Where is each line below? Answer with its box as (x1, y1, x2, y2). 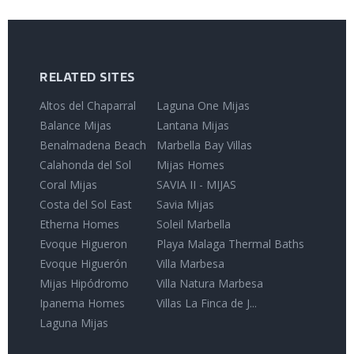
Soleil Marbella (156, 217, 231, 232)
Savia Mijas (156, 197, 214, 213)
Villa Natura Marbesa (156, 276, 263, 292)
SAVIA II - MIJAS (156, 177, 236, 193)
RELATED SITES (40, 71, 135, 85)
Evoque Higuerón (40, 256, 127, 272)
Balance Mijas (40, 118, 111, 134)
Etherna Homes (40, 217, 119, 232)
